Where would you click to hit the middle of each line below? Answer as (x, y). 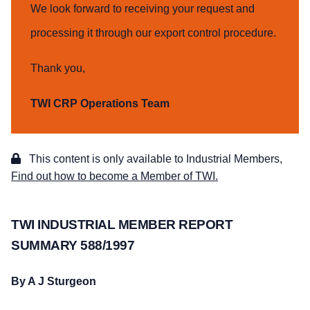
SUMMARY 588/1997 (73, 246)
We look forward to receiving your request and (143, 9)
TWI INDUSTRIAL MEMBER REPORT (122, 225)
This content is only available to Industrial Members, (154, 159)
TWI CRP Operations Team (100, 104)
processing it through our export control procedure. (153, 33)
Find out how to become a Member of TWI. (115, 176)
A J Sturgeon (62, 282)
